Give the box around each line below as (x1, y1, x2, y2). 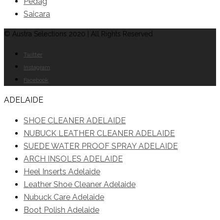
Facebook (24, 76, 49, 83)
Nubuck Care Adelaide (24, 192, 104, 202)
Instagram (24, 63, 50, 71)
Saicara (24, 9, 50, 19)
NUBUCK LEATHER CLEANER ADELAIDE (24, 128, 175, 138)
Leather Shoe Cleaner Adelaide (24, 179, 136, 189)
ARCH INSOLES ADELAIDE (24, 154, 123, 164)
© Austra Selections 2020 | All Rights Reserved (4, 29, 153, 38)
